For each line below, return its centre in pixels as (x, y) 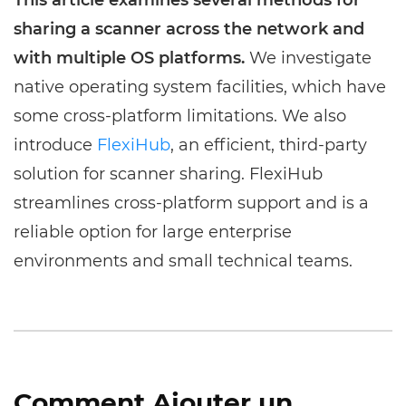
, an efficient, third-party (269, 145)
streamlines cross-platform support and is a (191, 203)
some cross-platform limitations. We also (180, 116)
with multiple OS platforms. (129, 58)
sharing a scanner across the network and (189, 29)
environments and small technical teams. (183, 261)
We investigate (308, 58)
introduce (55, 145)
